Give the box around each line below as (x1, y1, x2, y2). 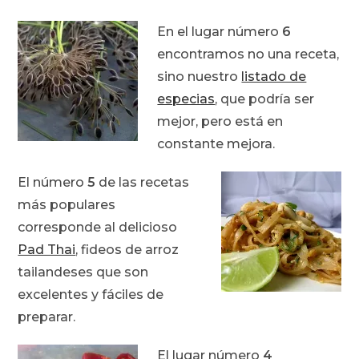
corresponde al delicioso (18, 220, 178, 236)
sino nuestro (157, 69, 242, 85)
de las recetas (95, 175, 190, 191)
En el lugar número (157, 24, 283, 40)
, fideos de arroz (75, 242, 179, 258)
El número (18, 175, 88, 191)
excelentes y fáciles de (18, 287, 164, 303)
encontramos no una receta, (157, 46, 340, 63)
